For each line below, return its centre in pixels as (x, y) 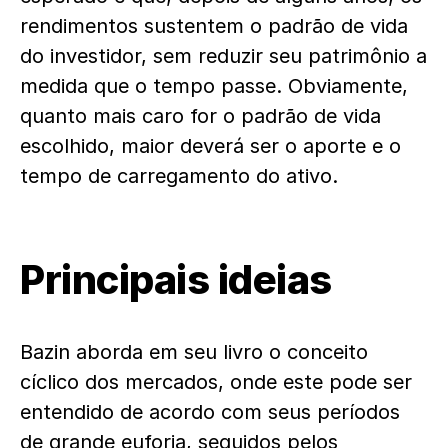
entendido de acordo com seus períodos (210, 412)
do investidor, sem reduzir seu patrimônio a (223, 56)
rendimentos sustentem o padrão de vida (214, 26)
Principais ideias (180, 279)
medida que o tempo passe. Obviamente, (214, 86)
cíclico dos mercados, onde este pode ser (216, 382)
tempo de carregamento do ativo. (182, 176)
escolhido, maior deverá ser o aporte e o (210, 146)
